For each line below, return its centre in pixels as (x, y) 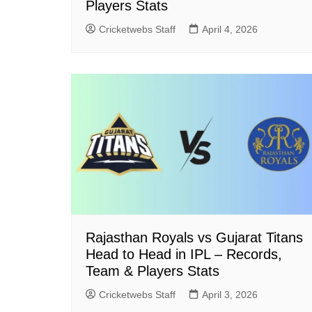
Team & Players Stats (153, 271)
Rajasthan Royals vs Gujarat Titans (194, 238)
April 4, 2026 (230, 29)
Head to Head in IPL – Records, (184, 255)
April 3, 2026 (230, 295)
